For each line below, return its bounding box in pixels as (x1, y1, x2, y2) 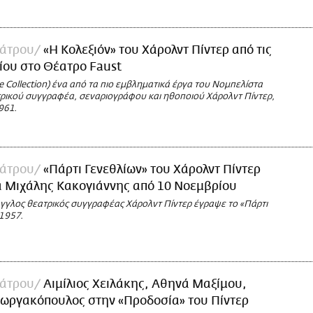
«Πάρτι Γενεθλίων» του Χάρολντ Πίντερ (43, 163, 261, 177)
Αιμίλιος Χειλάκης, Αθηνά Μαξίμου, (43, 277, 247, 292)
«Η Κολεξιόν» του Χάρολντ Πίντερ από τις (43, 43, 272, 58)
